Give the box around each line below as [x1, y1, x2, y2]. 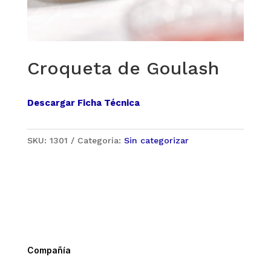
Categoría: [77, 135, 124, 146]
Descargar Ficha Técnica [27, 97, 140, 109]
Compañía [27, 245, 71, 256]
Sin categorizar [123, 135, 189, 146]
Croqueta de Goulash [27, 57, 219, 79]
